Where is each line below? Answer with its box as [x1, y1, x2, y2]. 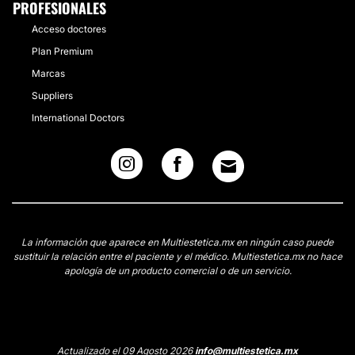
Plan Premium [32, 44, 93, 57]
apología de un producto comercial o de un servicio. [63, 264, 292, 277]
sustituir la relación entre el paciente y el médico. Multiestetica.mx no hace [13, 250, 342, 262]
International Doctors [32, 111, 124, 124]
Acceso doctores [32, 22, 106, 35]
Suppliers [32, 89, 73, 101]
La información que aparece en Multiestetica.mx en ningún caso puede [21, 235, 334, 248]
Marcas [32, 67, 65, 79]
